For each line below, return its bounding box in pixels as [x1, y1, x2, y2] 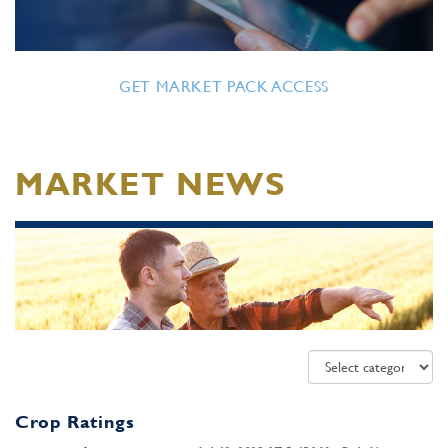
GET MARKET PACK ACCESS [118, 77, 330, 96]
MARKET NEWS [15, 165, 286, 202]
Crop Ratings [15, 411, 135, 432]
